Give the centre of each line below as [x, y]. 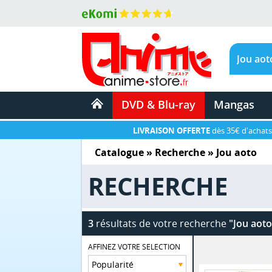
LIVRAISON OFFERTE [172, 131]
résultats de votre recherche [161, 223]
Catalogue [119, 152]
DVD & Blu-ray [158, 104]
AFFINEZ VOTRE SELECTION [134, 246]
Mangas [234, 104]
